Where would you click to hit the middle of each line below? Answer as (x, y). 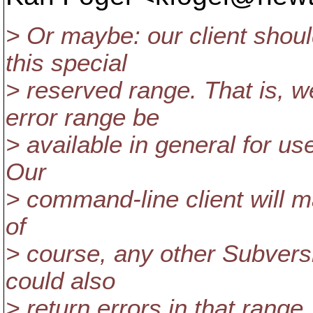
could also (60, 281)
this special (66, 63)
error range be (82, 117)
